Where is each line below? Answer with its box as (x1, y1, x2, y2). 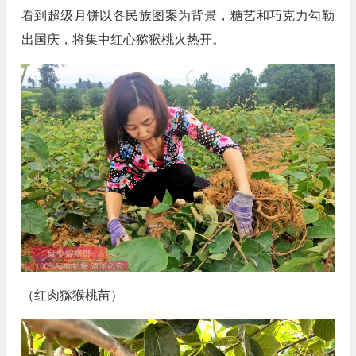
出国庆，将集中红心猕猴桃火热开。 (21, 33, 225, 46)
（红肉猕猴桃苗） (21, 288, 123, 303)
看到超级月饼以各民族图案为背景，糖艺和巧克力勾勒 (21, 9, 335, 22)
